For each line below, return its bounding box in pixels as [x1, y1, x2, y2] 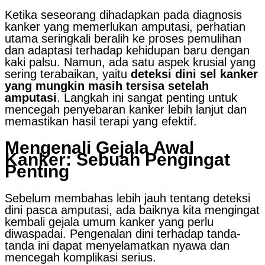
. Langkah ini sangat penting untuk [57, 91, 237, 104]
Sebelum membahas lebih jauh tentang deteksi [5, 191, 250, 205]
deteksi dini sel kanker [131, 67, 258, 80]
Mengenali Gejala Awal [5, 137, 194, 157]
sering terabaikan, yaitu [5, 67, 131, 80]
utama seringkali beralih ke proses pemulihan [5, 31, 241, 45]
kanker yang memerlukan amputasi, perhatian [5, 20, 245, 33]
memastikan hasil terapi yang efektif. [5, 114, 197, 128]
